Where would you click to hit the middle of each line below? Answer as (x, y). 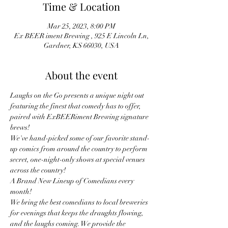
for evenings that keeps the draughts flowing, (78, 213)
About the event (81, 75)
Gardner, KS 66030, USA (81, 46)
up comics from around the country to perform (80, 149)
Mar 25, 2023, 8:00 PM (81, 26)
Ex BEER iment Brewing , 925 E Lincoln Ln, (81, 36)
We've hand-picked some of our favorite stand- (80, 138)
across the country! (38, 170)
